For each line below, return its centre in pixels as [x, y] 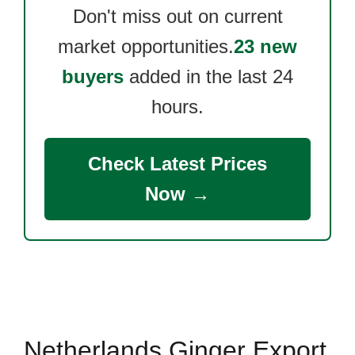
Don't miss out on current [177, 16]
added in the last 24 [208, 76]
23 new [265, 46]
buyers [93, 76]
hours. [177, 107]
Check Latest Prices [177, 164]
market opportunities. [146, 46]
